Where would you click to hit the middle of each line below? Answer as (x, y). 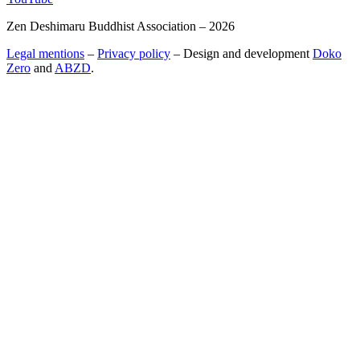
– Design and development (241, 53)
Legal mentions (45, 53)
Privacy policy (134, 53)
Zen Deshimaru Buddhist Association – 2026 (121, 26)
